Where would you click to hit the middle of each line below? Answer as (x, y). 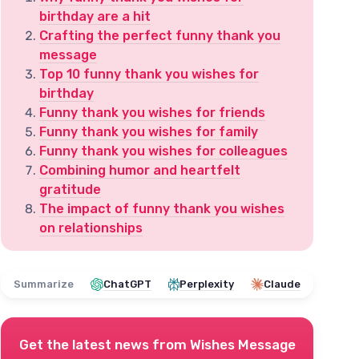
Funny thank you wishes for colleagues (163, 151)
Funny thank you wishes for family (149, 132)
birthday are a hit (95, 16)
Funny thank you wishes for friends (152, 113)
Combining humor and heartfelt (140, 170)
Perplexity (207, 284)
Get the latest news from (104, 345)
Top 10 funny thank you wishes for (149, 74)
